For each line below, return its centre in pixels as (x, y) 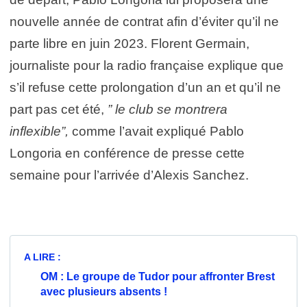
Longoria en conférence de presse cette (127, 153)
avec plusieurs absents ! (104, 291)
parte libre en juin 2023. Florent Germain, (130, 43)
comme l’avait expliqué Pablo (158, 131)
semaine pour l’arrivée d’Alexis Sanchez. (129, 175)
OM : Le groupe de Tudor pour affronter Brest (158, 276)
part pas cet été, (59, 109)
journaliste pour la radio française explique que (147, 65)
